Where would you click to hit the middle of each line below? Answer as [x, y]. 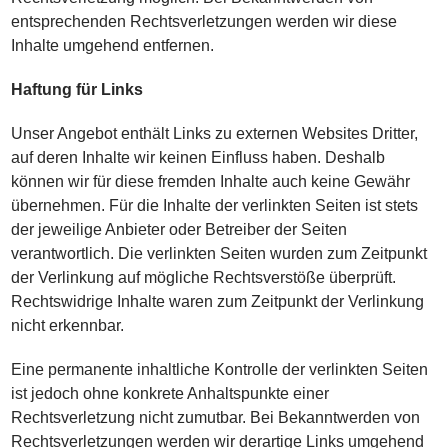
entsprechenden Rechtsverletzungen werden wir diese [204, 21]
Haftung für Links [77, 89]
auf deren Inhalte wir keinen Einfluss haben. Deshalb [198, 157]
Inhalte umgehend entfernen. [113, 45]
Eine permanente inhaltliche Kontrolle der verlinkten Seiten [220, 369]
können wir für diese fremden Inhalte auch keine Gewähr [211, 181]
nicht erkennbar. [68, 325]
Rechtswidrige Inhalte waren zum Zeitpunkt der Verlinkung [218, 301]
